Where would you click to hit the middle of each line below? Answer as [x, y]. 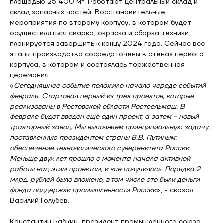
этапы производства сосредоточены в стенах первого [107, 54]
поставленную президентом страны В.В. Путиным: [93, 138]
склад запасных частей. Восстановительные [88, 12]
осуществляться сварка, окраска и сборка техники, [100, 33]
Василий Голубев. [40, 201]
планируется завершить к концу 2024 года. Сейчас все [108, 44]
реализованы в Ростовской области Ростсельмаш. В [97, 107]
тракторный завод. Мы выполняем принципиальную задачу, [110, 127]
